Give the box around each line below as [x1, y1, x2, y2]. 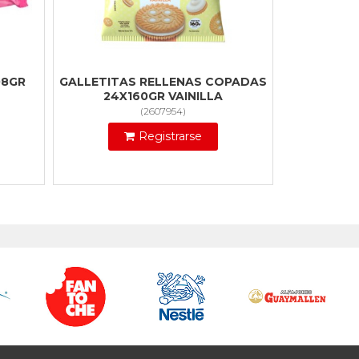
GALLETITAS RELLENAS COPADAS [59, 75, 267, 90]
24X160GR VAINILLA [103, 89, 223, 104]
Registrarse [139, 129, 202, 144]
